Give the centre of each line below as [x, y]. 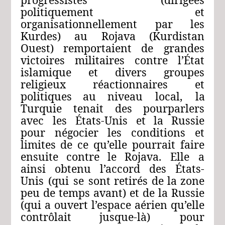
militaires [99, 60]
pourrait [154, 145]
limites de [46, 145]
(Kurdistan [177, 36]
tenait [88, 108]
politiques [46, 96]
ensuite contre [60, 157]
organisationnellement [79, 24]
